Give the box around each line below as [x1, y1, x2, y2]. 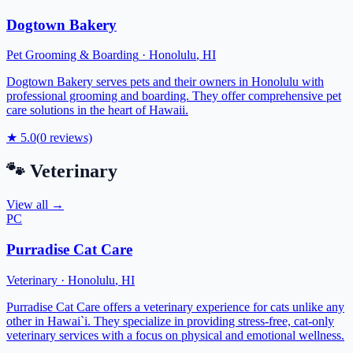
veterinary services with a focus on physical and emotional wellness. [6, 328, 344, 342]
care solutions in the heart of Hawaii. [6, 103, 188, 117]
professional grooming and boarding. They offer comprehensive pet [6, 89, 341, 103]
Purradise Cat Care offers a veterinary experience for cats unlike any [6, 299, 344, 314]
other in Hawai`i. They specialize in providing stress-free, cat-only [6, 314, 334, 328]
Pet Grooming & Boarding [6, 48, 139, 62]
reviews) [46, 131, 92, 145]
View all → [6, 198, 64, 212]
